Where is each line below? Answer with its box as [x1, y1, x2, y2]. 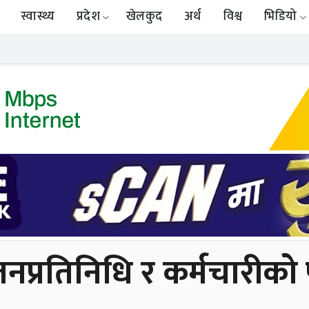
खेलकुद [126, 6, 163, 28]
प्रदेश [77, 6, 100, 28]
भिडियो [264, 6, 297, 28]
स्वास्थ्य [21, 6, 55, 28]
